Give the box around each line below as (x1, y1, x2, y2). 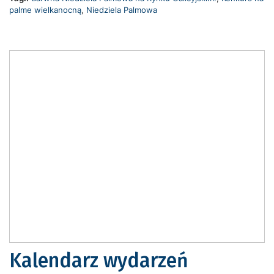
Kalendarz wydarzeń (9, 249, 188, 273)
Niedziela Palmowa (86, 5, 157, 15)
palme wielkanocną (9, 5, 81, 15)
